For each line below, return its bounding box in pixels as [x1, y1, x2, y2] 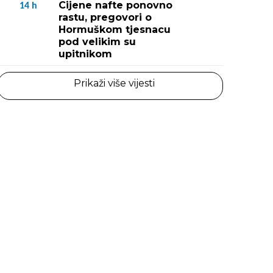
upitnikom [58, 48, 112, 60]
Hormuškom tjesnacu [58, 24, 171, 35]
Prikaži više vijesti [73, 77, 155, 89]
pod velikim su [58, 36, 136, 48]
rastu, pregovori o [58, 12, 152, 23]
